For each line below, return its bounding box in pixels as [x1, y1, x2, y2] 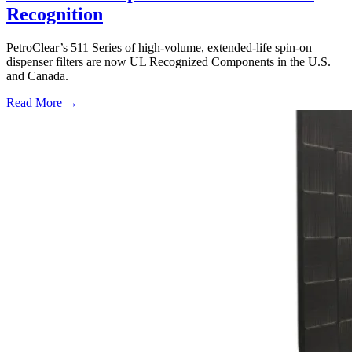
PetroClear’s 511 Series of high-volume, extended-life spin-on [6, 40, 312, 54]
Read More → [6, 95, 78, 109]
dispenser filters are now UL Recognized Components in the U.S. [6, 54, 331, 68]
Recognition [6, 3, 103, 24]
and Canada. [6, 68, 68, 82]
